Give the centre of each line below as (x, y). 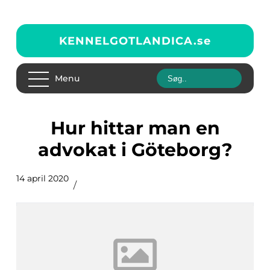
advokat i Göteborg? (135, 150)
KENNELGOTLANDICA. (128, 41)
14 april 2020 (42, 178)
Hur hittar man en (58, 128)
